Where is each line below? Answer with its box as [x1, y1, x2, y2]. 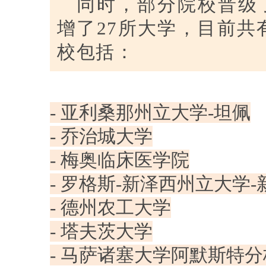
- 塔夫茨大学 [50, 221, 153, 242]
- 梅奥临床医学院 [50, 150, 189, 171]
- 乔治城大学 [50, 126, 153, 147]
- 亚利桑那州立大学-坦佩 [50, 102, 251, 123]
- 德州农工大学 [50, 197, 171, 218]
